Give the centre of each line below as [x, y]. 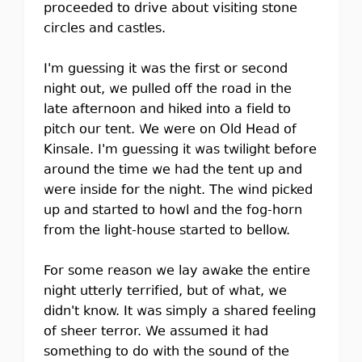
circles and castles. [104, 29]
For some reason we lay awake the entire [177, 271]
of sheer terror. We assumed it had [156, 332]
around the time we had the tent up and [173, 170]
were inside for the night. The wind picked [178, 191]
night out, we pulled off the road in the [167, 90]
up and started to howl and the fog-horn [173, 211]
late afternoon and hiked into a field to [167, 110]
